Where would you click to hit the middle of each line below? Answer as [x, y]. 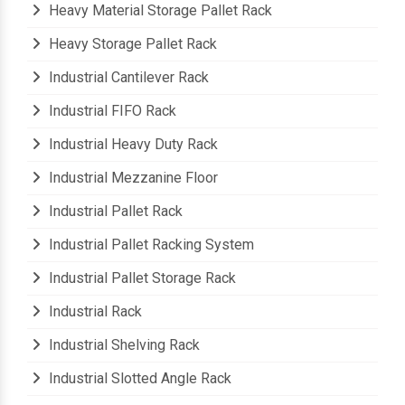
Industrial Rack [94, 312]
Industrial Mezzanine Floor [132, 178]
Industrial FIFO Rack [111, 111]
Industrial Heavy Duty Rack [132, 145]
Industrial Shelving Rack [122, 345]
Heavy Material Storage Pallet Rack [159, 11]
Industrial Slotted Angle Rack [138, 379]
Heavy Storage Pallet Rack [131, 44]
